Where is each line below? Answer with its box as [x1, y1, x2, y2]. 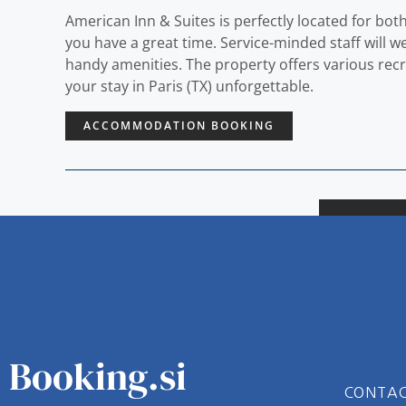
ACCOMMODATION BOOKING [83, 118, 275, 133]
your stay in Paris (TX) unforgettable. [65, 76, 314, 96]
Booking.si [9, 350, 187, 403]
